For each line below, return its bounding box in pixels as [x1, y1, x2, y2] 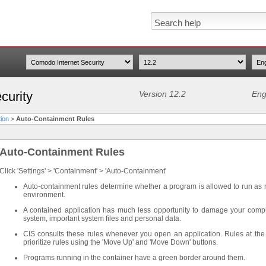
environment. [23, 191, 65, 199]
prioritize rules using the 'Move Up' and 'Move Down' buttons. [23, 238, 218, 246]
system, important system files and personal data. [23, 214, 181, 223]
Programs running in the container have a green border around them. [23, 254, 245, 262]
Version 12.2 [139, 89, 186, 99]
